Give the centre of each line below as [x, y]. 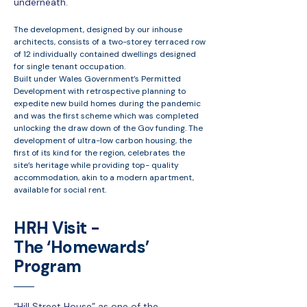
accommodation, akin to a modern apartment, [104, 177]
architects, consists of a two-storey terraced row [110, 42]
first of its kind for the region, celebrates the [99, 153]
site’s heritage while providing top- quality [96, 165]
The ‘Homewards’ [82, 247]
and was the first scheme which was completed [106, 116]
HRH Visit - [57, 228]
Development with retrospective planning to [100, 91]
